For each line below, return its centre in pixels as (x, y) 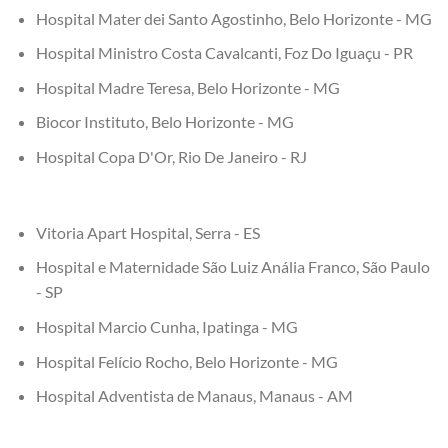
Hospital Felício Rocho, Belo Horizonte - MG (186, 361)
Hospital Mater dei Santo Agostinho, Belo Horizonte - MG (233, 18)
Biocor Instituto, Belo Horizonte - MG (164, 122)
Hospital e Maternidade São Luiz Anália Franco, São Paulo (232, 267)
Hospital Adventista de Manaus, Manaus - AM (194, 396)
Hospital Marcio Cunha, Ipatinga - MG (166, 326)
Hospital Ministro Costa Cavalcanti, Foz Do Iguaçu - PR (224, 53)
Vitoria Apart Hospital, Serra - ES (147, 232)
